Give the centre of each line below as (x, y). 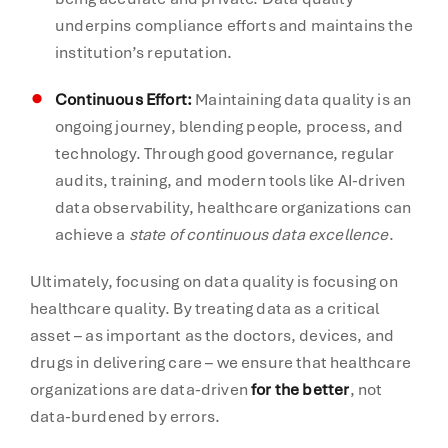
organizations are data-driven (141, 389)
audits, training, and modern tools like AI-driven (230, 180)
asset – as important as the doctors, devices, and (212, 335)
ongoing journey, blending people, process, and (229, 126)
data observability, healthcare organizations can (233, 207)
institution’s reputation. (144, 52)
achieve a (92, 234)
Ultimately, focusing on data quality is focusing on (214, 281)
